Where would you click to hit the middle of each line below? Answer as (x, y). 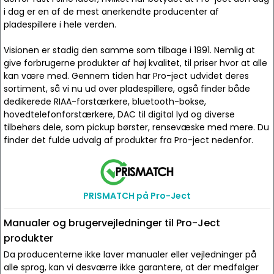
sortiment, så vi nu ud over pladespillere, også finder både (127, 89)
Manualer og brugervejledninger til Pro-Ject (112, 223)
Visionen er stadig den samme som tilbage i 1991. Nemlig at (129, 50)
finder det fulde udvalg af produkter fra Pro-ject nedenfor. (128, 140)
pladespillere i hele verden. (60, 24)
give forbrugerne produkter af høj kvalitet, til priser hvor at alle (135, 63)
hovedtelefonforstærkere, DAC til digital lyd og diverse (119, 114)
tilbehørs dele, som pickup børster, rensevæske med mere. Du (136, 127)
